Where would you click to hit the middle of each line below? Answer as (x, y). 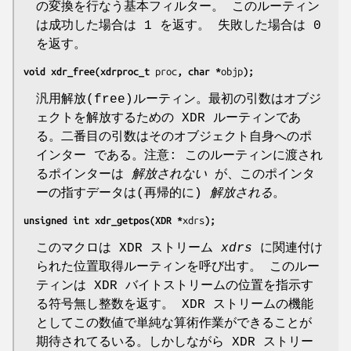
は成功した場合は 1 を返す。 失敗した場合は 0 (179, 25)
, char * (199, 71)
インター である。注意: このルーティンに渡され (179, 156)
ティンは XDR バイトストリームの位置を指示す (175, 286)
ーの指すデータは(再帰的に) (123, 193)
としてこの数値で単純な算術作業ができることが (174, 323)
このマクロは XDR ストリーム (128, 248)
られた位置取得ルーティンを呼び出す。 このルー (178, 267)
